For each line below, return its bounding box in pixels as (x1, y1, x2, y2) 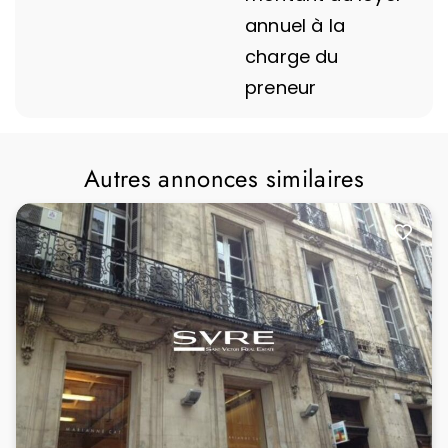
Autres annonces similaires (83, 161, 365, 196)
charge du (245, 44, 339, 69)
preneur (245, 75, 317, 100)
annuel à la (245, 13, 345, 38)
